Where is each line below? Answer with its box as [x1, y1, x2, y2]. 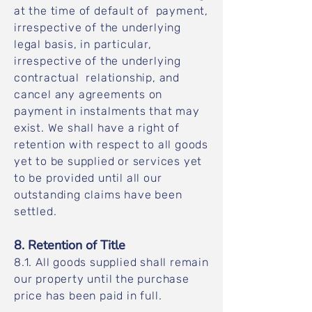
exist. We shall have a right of [14, 121, 180, 134]
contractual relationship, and [14, 71, 180, 84]
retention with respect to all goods [14, 138, 209, 151]
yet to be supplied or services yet [14, 155, 203, 168]
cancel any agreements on [14, 88, 163, 101]
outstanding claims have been [14, 188, 182, 201]
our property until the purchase [14, 272, 189, 286]
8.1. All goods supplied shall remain [14, 256, 209, 269]
